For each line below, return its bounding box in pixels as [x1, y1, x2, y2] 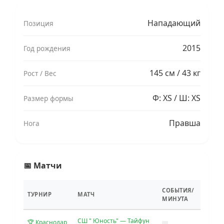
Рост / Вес [23, 68, 56, 78]
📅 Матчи [23, 159, 62, 171]
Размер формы [23, 93, 73, 103]
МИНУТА [162, 194, 188, 202]
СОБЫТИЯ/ [162, 186, 194, 194]
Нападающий [147, 17, 200, 28]
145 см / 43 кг [149, 67, 200, 78]
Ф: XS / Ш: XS [152, 92, 200, 103]
